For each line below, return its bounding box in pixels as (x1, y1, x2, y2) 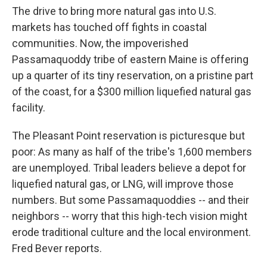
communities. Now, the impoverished (12, 36, 188, 49)
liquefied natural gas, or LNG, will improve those (12, 177, 234, 190)
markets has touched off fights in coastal (12, 20, 207, 33)
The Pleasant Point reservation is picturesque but (12, 129, 245, 142)
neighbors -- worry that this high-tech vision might (12, 209, 247, 222)
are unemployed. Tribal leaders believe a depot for (12, 161, 246, 174)
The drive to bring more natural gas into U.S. (12, 4, 216, 17)
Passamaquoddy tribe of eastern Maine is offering (12, 52, 249, 66)
